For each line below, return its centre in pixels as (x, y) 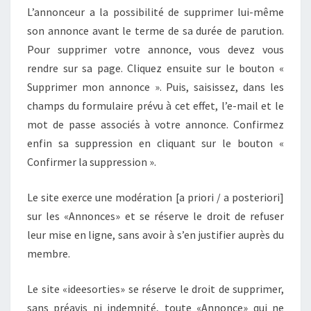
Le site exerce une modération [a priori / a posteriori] (155, 197)
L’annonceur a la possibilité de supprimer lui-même (155, 11)
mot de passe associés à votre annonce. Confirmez (155, 124)
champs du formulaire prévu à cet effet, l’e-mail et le (155, 105)
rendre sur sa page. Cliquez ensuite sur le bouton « (155, 68)
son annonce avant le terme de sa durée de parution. (155, 30)
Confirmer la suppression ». (92, 161)
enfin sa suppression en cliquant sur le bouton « (155, 143)
